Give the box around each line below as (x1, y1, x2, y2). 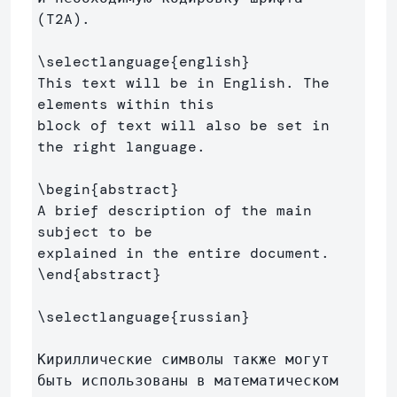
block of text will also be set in (37, 116, 330, 136)
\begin (37, 180, 90, 199)
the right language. (37, 137, 206, 157)
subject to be (37, 222, 161, 242)
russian (179, 307, 241, 327)
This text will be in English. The (37, 74, 330, 93)
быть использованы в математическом (37, 371, 339, 391)
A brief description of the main (37, 201, 312, 221)
